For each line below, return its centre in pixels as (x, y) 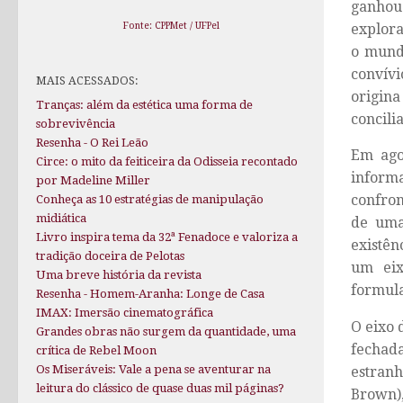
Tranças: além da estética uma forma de (144, 105)
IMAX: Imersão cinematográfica (125, 313)
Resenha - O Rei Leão (92, 143)
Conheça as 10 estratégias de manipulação (150, 200)
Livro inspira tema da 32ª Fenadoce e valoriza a (167, 237)
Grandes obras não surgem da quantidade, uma (166, 332)
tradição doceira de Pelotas (110, 256)
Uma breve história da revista (119, 275)
